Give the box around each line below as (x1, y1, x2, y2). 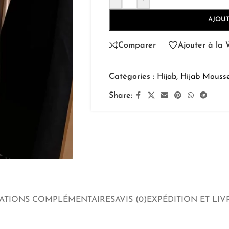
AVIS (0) (114, 196, 147, 204)
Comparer (118, 41, 156, 50)
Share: (108, 91, 132, 100)
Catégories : (108, 73, 154, 81)
